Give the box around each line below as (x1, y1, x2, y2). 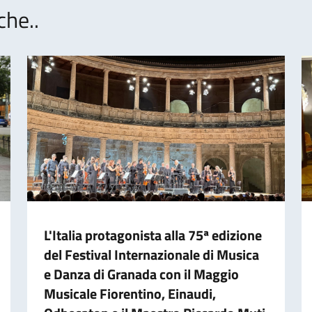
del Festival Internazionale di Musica (43, 243, 259, 265)
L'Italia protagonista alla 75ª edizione (43, 224, 262, 246)
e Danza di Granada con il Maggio (43, 263, 239, 285)
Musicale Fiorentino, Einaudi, (43, 282, 216, 304)
